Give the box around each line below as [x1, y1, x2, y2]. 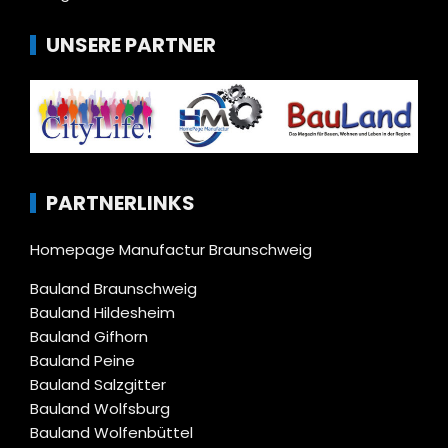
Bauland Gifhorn [30, 325, 148, 347]
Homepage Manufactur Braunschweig [30, 238, 312, 260]
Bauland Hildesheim [30, 301, 175, 323]
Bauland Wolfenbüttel [30, 421, 193, 443]
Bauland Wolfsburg [30, 397, 170, 419]
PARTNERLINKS [46, 188, 195, 217]
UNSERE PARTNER [46, 30, 216, 59]
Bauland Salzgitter [30, 373, 166, 395]
